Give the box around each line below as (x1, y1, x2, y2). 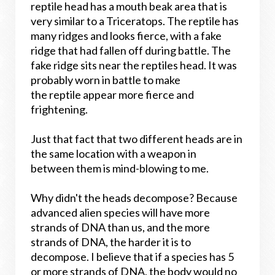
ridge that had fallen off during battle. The (31, 44, 231, 57)
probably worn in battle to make (31, 73, 180, 87)
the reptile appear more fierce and (31, 88, 194, 101)
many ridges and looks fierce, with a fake (31, 29, 222, 42)
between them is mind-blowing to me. (31, 161, 211, 175)
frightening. (31, 103, 90, 116)
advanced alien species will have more (31, 206, 210, 219)
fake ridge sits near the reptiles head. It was (31, 58, 237, 72)
